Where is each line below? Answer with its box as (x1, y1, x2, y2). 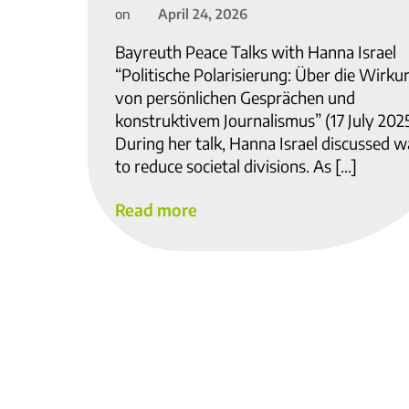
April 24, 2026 (158, 5, 247, 22)
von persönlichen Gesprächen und (115, 87, 355, 109)
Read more (115, 198, 197, 220)
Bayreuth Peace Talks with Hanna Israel (115, 41, 396, 63)
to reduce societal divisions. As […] (115, 155, 357, 177)
